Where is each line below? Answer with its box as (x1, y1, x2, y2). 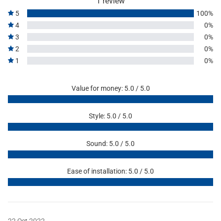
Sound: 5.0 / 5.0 (86, 139, 135, 147)
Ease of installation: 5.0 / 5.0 (67, 167, 154, 175)
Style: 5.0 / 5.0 (89, 111, 132, 120)
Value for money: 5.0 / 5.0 (71, 84, 150, 92)
